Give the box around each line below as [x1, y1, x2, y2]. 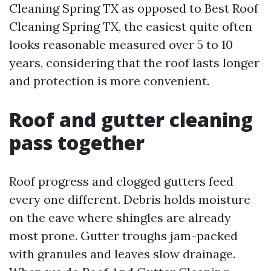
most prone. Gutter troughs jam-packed [9, 228, 238, 243]
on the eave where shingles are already [9, 210, 231, 225]
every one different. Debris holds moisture [9, 192, 250, 207]
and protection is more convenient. [9, 73, 209, 88]
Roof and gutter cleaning [9, 106, 253, 132]
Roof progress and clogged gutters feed [9, 174, 233, 189]
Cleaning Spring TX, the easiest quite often [9, 19, 252, 34]
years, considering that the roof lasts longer [9, 55, 260, 70]
